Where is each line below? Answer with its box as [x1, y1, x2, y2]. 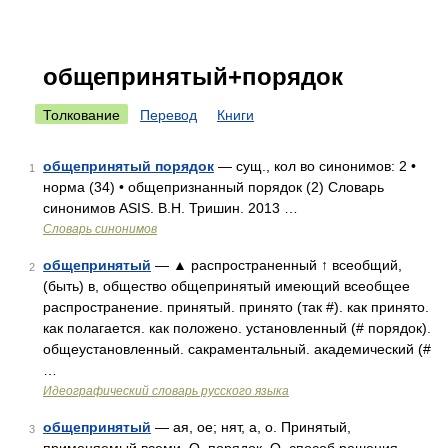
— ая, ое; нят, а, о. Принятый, [151, 419, 351, 435]
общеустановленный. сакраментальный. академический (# [43, 341, 431, 357]
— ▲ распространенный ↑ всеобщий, [151, 257, 402, 273]
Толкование [43, 107, 120, 123]
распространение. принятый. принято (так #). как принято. [43, 299, 429, 315]
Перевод [140, 107, 197, 123]
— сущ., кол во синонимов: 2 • [214, 158, 416, 174]
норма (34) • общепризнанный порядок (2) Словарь [43, 179, 384, 195]
